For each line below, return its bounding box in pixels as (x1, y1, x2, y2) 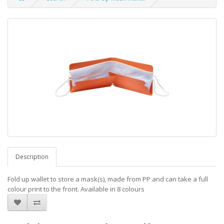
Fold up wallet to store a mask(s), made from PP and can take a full (7, 174, 208, 183)
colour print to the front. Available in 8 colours (7, 184, 144, 193)
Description (15, 152, 48, 161)
